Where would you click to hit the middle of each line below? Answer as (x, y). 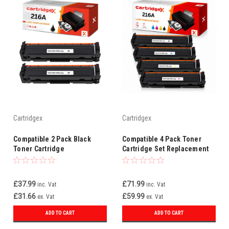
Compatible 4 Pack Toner (162, 139)
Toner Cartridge (39, 149)
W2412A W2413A (148, 168)
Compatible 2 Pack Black (52, 139)
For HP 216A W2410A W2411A (168, 159)
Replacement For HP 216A (54, 159)
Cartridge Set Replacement (166, 149)
